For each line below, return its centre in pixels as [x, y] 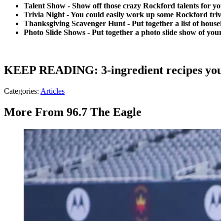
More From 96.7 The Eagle [73, 112]
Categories [20, 91]
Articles [53, 91]
